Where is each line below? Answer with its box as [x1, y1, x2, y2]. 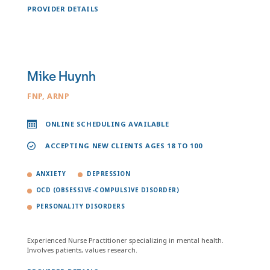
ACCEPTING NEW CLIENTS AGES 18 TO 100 [45, 141, 202, 150]
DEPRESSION [87, 170, 131, 178]
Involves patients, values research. [27, 245, 137, 254]
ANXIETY [36, 170, 66, 178]
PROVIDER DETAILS [27, 4, 99, 13]
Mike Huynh [27, 68, 96, 85]
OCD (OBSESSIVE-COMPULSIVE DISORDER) [36, 186, 180, 194]
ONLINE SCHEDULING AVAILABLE [45, 119, 169, 128]
